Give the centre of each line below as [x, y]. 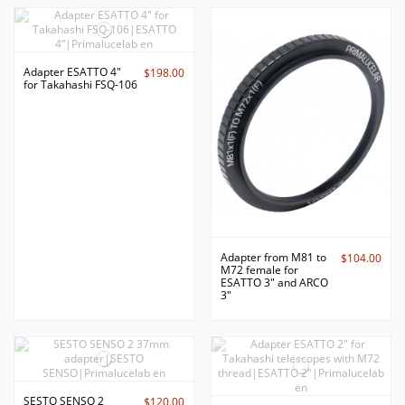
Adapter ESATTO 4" [72, 71]
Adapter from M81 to [273, 257]
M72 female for [259, 269]
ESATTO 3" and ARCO [274, 282]
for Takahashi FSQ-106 [80, 84]
